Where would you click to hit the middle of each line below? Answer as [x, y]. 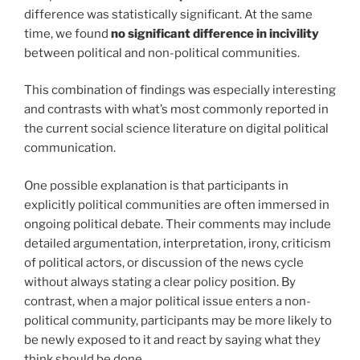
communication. [70, 148]
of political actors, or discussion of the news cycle [164, 262]
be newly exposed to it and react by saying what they [172, 340]
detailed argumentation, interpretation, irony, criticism [178, 243]
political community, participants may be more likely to [178, 320]
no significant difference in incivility [215, 33]
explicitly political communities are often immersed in [177, 205]
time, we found [67, 33]
